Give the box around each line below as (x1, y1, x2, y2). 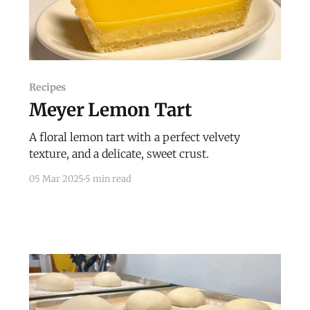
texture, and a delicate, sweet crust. (28, 147, 209, 161)
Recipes (28, 81, 66, 94)
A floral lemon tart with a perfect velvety (28, 130, 240, 145)
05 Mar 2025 (28, 173, 84, 185)
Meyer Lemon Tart (28, 98, 192, 122)
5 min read (84, 173, 131, 185)
